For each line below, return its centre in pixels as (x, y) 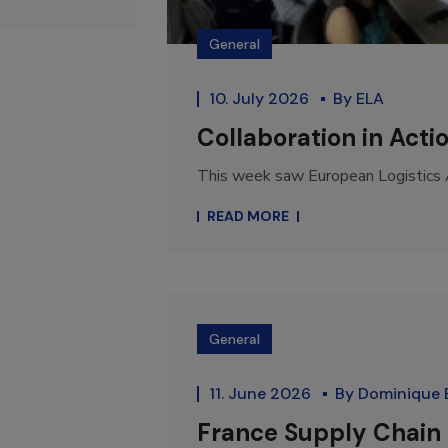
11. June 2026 (262, 394)
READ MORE (248, 216)
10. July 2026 (261, 99)
